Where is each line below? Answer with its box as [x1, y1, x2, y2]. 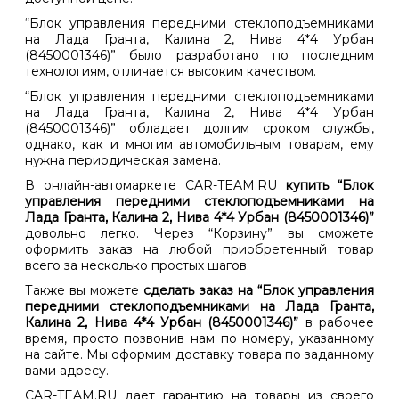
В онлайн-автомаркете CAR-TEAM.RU [25, 177, 286, 194]
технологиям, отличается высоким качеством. [25, 63, 316, 80]
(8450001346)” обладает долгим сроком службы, [25, 120, 374, 137]
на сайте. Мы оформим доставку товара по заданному [25, 346, 374, 363]
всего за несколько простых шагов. [25, 257, 249, 274]
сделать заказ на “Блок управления [143, 282, 375, 299]
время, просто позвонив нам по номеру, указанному [25, 330, 374, 347]
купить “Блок [286, 177, 374, 194]
